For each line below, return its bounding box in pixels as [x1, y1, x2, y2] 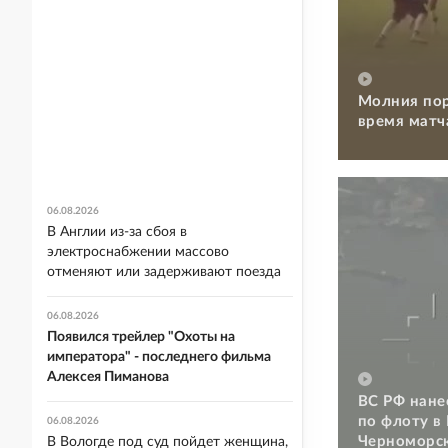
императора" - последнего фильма [47, 350, 271, 364]
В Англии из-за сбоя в [47, 225, 187, 239]
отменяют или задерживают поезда [47, 265, 281, 279]
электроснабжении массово [47, 245, 229, 259]
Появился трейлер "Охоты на [47, 330, 235, 344]
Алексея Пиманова [47, 370, 169, 384]
